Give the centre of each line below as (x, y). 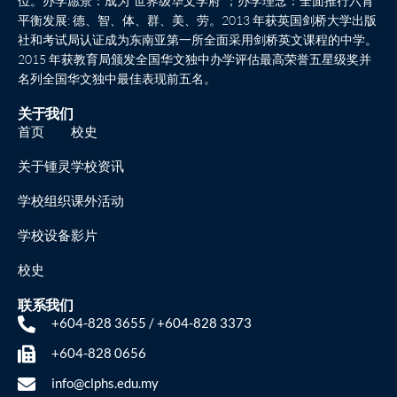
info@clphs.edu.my (105, 382)
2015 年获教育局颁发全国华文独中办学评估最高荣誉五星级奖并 (195, 58)
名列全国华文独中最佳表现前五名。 (117, 78)
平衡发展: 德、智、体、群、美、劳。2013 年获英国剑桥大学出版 (197, 19)
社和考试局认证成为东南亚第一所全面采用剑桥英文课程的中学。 (198, 39)
